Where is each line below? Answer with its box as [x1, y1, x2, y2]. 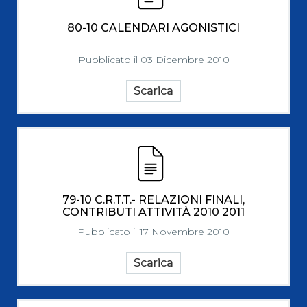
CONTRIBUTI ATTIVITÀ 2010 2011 [62, 206, 245, 219]
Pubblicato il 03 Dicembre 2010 [77, 53, 230, 66]
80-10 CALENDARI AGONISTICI [67, 21, 240, 34]
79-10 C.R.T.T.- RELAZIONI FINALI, [62, 193, 245, 206]
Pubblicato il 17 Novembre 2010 [77, 225, 230, 238]
